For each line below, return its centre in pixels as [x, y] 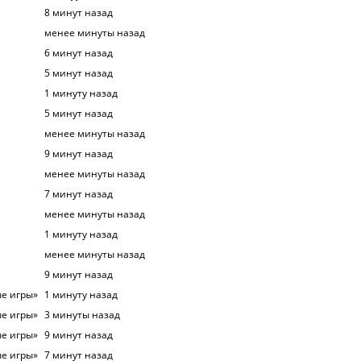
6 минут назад [79, 52]
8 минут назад [79, 12]
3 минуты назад [82, 314]
